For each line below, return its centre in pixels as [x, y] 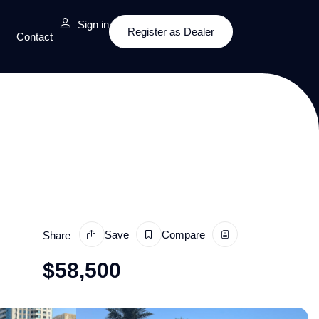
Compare [183, 234]
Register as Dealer [171, 32]
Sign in [94, 25]
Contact [35, 37]
